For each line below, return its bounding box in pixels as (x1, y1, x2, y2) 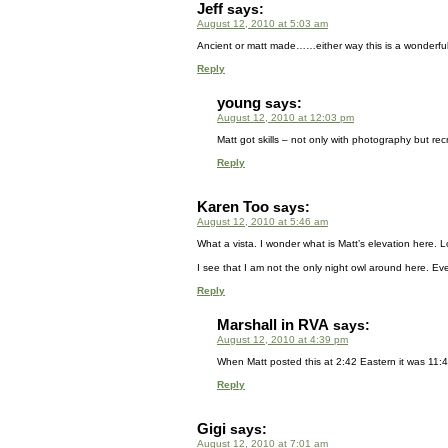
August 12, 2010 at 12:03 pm (217, 112, 354, 123)
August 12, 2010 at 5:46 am (197, 216, 328, 227)
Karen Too (197, 198, 269, 215)
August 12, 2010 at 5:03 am (197, 18, 328, 29)
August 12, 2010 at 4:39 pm (217, 334, 348, 345)
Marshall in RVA (217, 316, 329, 333)
